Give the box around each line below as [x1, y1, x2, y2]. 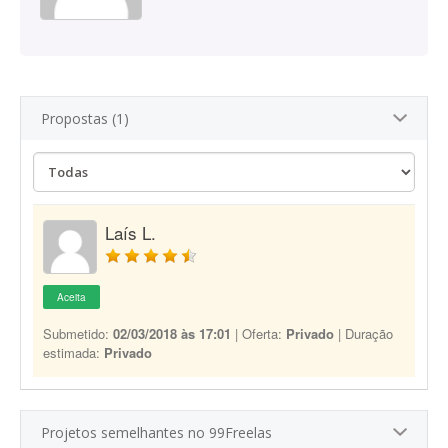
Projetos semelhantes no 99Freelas [41, 423, 272, 442]
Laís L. [105, 220, 156, 245]
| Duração [334, 324, 393, 343]
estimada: [43, 343, 104, 362]
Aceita [57, 290, 86, 304]
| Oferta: [231, 324, 286, 343]
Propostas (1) [41, 109, 129, 128]
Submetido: [43, 324, 113, 343]
